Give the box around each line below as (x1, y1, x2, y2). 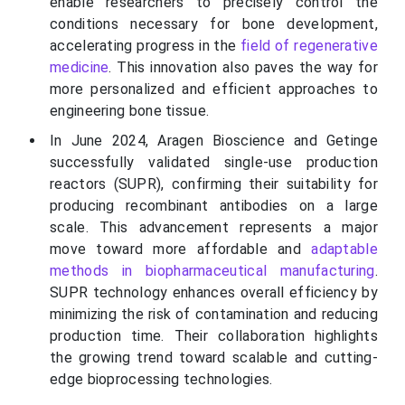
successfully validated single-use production (50, 154, 378, 172)
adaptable (311, 240, 378, 259)
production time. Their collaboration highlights (50, 327, 378, 345)
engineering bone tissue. (50, 102, 210, 120)
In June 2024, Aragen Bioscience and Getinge (50, 132, 378, 150)
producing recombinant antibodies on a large (50, 197, 378, 215)
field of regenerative (240, 37, 378, 55)
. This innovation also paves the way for (108, 59, 378, 77)
